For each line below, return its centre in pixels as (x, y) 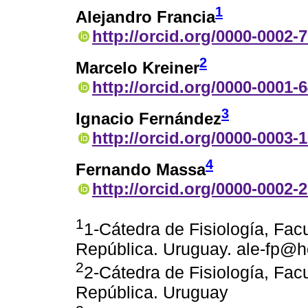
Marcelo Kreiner (137, 67)
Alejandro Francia (145, 17)
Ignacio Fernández (148, 118)
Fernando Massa (141, 169)
